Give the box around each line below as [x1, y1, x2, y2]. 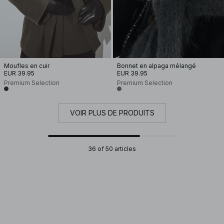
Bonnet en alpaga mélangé [117, 62, 196, 69]
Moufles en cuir [4, 62, 49, 69]
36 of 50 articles [88, 145, 136, 152]
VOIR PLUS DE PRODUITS [69, 108, 154, 117]
